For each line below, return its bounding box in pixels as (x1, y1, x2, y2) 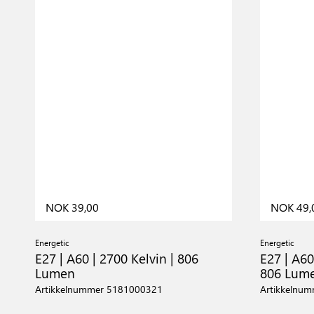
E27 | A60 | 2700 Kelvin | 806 (35, 249, 198, 268)
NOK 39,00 (46, 200, 99, 215)
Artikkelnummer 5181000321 (35, 282, 163, 296)
